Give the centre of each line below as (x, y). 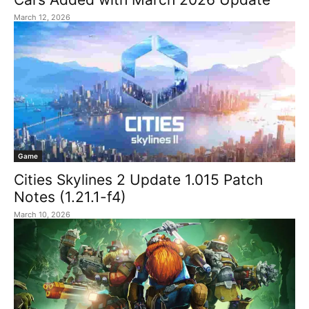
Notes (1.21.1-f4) (70, 197)
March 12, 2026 (42, 18)
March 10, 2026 (42, 215)
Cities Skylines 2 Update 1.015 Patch (138, 180)
